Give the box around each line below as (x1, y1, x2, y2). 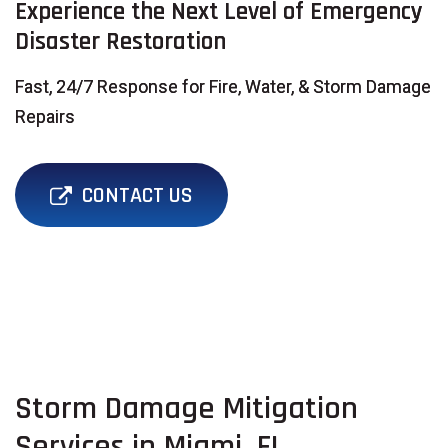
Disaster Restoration (15, 25, 226, 58)
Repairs (15, 105, 75, 127)
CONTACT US (82, 181, 193, 210)
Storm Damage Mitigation (15, 388, 358, 430)
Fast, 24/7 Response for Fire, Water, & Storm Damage (15, 75, 431, 97)
